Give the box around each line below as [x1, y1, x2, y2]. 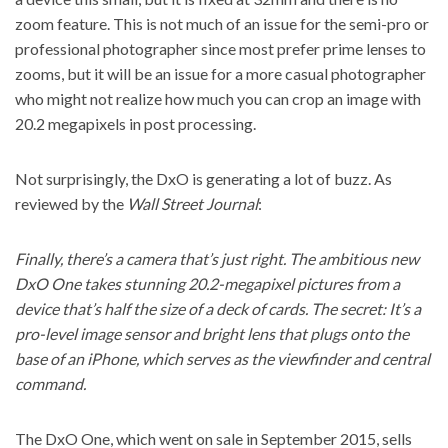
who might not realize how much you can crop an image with [15, 89, 421, 108]
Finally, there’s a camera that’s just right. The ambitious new [15, 249, 419, 268]
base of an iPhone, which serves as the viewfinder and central [15, 349, 430, 368]
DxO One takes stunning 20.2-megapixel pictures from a [15, 274, 400, 293]
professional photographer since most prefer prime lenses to [15, 39, 426, 58]
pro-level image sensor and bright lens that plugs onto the [15, 324, 409, 343]
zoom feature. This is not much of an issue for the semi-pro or [15, 14, 429, 33]
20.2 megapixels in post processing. [15, 114, 256, 133]
